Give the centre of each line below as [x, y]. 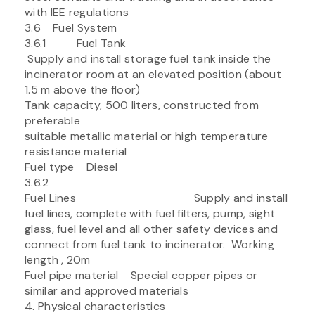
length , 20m [58, 259]
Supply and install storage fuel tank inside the [148, 58]
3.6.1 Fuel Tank [139, 43]
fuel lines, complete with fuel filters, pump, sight [150, 213]
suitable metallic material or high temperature [147, 136]
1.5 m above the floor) [83, 89]
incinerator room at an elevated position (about [153, 74]
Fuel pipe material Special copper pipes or [141, 275]
